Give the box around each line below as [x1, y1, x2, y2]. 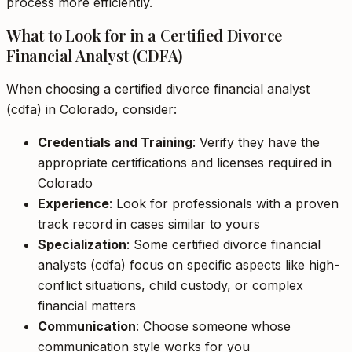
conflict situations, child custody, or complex [38, 277, 303, 293]
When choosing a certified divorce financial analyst [6, 81, 310, 97]
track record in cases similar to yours [38, 216, 260, 232]
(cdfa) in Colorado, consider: [6, 101, 177, 117]
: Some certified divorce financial [126, 236, 321, 252]
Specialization [38, 236, 126, 252]
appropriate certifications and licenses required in [38, 155, 332, 170]
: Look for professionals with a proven [109, 196, 339, 211]
